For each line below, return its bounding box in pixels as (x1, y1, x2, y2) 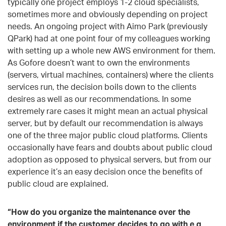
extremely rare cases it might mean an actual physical (8, 105, 208, 116)
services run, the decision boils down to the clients (8, 81, 196, 92)
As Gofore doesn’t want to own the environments (8, 57, 190, 68)
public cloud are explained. (8, 178, 108, 189)
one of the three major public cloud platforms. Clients (8, 130, 207, 140)
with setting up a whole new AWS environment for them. (8, 45, 215, 55)
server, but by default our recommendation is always (8, 118, 203, 128)
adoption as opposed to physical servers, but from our (8, 154, 211, 164)
